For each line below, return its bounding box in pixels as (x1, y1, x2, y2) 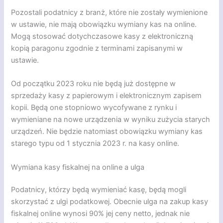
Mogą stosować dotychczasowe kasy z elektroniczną (11, 31, 194, 41)
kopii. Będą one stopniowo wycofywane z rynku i (11, 103, 177, 112)
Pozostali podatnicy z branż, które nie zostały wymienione (11, 7, 208, 17)
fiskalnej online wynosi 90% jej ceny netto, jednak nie (11, 209, 190, 219)
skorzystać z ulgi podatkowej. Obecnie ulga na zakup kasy (11, 197, 209, 207)
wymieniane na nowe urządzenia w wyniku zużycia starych (11, 115, 211, 124)
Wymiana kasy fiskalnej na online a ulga (11, 162, 145, 172)
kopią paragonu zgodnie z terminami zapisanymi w (11, 43, 183, 53)
